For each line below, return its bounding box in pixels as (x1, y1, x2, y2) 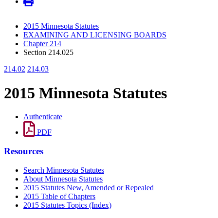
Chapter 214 (23, 39, 61, 48)
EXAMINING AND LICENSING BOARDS (23, 31, 166, 39)
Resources (4, 145, 43, 156)
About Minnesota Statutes (23, 174, 103, 183)
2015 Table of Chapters (23, 192, 95, 200)
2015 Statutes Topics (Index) (23, 200, 111, 209)
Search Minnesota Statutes (23, 165, 104, 174)
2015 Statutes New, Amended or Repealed (23, 183, 154, 192)
